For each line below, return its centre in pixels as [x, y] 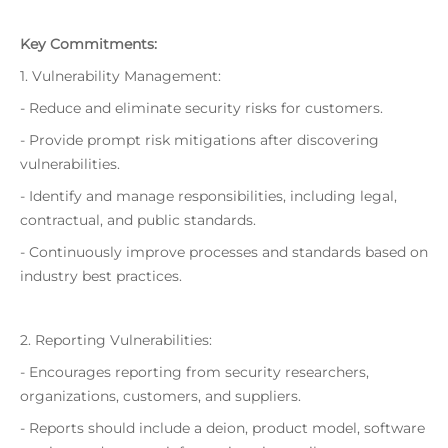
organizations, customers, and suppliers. [160, 396]
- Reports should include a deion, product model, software [222, 428]
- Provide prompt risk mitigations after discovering [199, 140]
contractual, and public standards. [138, 220]
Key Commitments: [88, 44]
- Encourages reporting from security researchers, [194, 372]
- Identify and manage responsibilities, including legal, [208, 196]
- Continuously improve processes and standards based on [224, 252]
